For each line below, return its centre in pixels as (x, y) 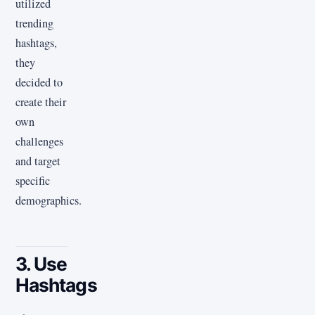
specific (33, 180)
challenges (39, 141)
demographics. (49, 200)
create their (41, 102)
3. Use (41, 264)
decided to (39, 82)
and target (38, 161)
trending (34, 23)
